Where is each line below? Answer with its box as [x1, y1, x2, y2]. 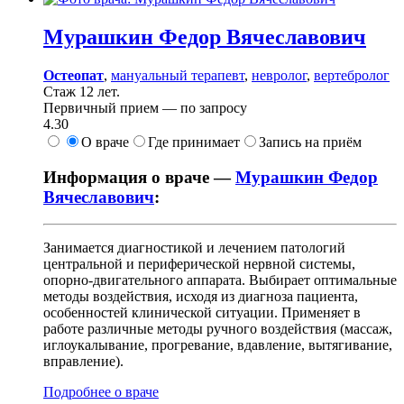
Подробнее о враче [43, 384, 159, 400]
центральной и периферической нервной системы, [43, 256, 355, 272]
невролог [252, 67, 307, 83]
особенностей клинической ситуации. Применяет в [43, 305, 361, 321]
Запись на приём [259, 133, 362, 150]
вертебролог [314, 67, 390, 83]
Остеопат [43, 67, 104, 83]
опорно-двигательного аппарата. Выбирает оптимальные [43, 272, 397, 289]
